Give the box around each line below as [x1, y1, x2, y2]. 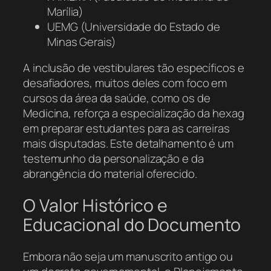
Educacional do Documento [23, 212, 241, 237]
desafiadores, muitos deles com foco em [23, 75, 227, 91]
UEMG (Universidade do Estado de [47, 18, 220, 34]
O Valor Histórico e [23, 193, 168, 217]
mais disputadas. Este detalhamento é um [23, 135, 234, 152]
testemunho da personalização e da [23, 151, 204, 167]
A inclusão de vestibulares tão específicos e [23, 60, 244, 76]
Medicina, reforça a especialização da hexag [23, 105, 244, 122]
